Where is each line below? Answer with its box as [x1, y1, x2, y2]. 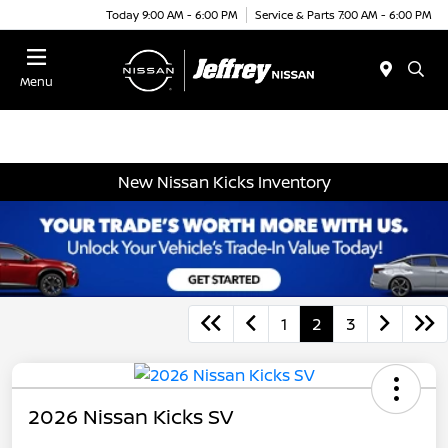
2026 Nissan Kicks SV [28, 402, 233, 430]
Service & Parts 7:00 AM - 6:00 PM [255, 6, 432, 22]
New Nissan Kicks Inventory [117, 170, 331, 193]
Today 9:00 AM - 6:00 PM [106, 6, 238, 22]
